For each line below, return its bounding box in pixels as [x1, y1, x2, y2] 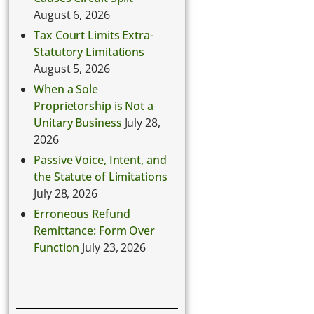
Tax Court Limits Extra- [34, 27, 153, 43]
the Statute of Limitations [34, 169, 168, 185]
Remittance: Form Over [34, 223, 156, 239]
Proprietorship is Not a [34, 98, 153, 114]
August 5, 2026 [34, 61, 110, 77]
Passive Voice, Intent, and [34, 152, 167, 168]
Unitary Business [34, 115, 122, 131]
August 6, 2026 [34, 7, 110, 23]
